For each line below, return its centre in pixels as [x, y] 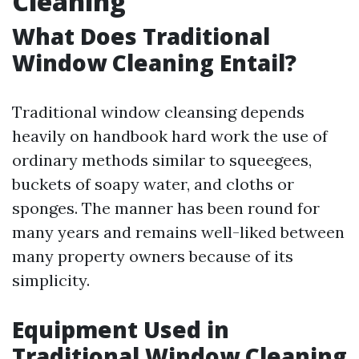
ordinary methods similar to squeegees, [162, 160]
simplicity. [51, 280]
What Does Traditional [141, 36]
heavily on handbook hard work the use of [170, 136]
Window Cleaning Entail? [154, 63]
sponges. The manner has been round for [166, 208]
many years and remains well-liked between [178, 232]
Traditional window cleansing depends [158, 112]
